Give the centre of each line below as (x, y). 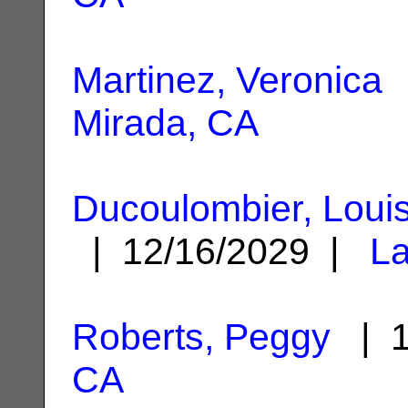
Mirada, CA (165, 122)
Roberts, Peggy (201, 337)
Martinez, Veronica (227, 80)
